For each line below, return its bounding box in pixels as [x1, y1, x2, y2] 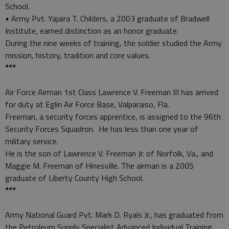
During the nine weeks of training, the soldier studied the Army [5, 36, 222, 49]
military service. [5, 134, 58, 147]
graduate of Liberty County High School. [5, 171, 144, 184]
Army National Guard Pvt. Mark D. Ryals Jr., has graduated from [5, 208, 223, 221]
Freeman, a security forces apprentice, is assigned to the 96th [5, 110, 221, 123]
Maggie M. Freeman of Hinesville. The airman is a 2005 [5, 159, 194, 172]
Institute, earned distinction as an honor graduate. [5, 24, 178, 37]
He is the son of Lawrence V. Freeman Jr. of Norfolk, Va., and [5, 147, 213, 159]
